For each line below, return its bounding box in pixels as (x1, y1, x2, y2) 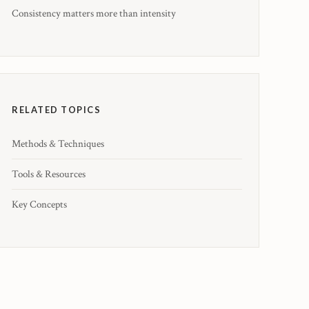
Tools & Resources (12, 168, 86, 181)
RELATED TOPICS (12, 104, 101, 116)
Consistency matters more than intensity (12, 7, 176, 21)
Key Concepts (12, 198, 67, 212)
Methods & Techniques (12, 137, 104, 151)
